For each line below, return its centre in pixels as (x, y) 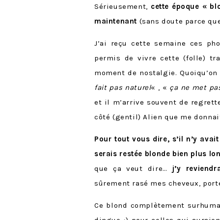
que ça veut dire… (133, 168)
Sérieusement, (123, 6)
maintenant (117, 21)
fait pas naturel (123, 87)
